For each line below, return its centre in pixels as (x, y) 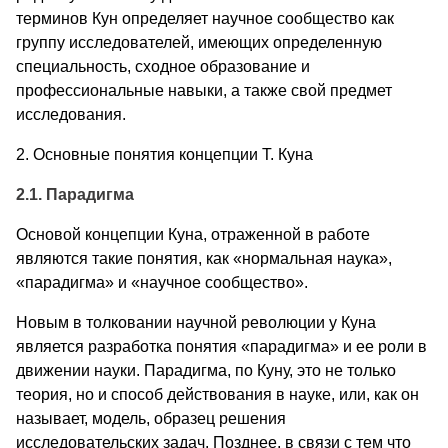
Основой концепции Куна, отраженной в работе (193, 234)
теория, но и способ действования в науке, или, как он (217, 394)
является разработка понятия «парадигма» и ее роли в (221, 346)
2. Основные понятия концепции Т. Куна (164, 154)
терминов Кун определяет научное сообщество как (205, 18)
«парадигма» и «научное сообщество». (162, 282)
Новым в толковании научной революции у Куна (196, 322)
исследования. (71, 114)
